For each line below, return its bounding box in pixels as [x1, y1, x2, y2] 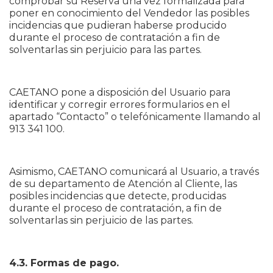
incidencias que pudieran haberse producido [9, 19, 227, 31]
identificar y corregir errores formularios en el [9, 99, 230, 110]
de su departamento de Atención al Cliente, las [9, 178, 237, 190]
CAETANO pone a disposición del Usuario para [9, 87, 230, 98]
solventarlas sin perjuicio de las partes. [9, 214, 193, 226]
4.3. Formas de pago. [9, 257, 119, 269]
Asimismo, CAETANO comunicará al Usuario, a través [9, 166, 259, 177]
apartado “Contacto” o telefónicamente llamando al [9, 111, 261, 122]
